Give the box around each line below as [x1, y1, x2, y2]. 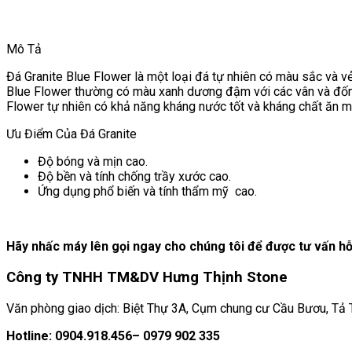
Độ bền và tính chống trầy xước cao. [38, 169, 231, 185]
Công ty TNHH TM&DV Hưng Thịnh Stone [6, 269, 288, 287]
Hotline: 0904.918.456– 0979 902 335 [6, 328, 220, 343]
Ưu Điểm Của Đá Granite [6, 126, 137, 142]
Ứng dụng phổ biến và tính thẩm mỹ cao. [38, 184, 257, 200]
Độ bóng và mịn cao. [38, 154, 148, 170]
